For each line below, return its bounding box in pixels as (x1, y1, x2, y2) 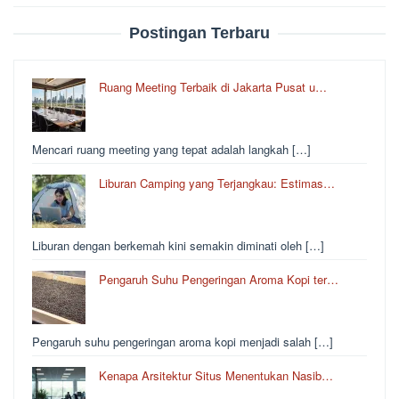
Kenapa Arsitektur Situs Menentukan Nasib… (99, 366, 333, 384)
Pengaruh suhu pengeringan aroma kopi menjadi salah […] (32, 332, 333, 350)
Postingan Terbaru (129, 23, 270, 42)
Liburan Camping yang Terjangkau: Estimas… (99, 174, 335, 191)
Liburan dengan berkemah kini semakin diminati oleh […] (32, 236, 324, 254)
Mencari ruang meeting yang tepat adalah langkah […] (32, 140, 311, 158)
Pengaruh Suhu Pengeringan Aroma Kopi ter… (99, 270, 338, 288)
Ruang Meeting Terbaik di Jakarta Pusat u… (99, 77, 327, 95)
